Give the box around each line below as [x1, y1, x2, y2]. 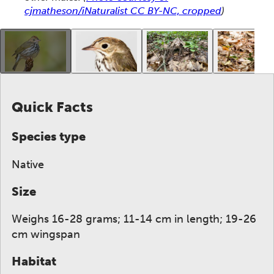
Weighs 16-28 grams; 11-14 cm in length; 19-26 [12, 212, 256, 226]
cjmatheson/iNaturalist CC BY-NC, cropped [24, 5, 221, 17]
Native [12, 157, 44, 171]
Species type [12, 130, 86, 144]
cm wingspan [12, 228, 80, 242]
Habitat [12, 254, 56, 269]
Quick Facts [12, 98, 93, 116]
